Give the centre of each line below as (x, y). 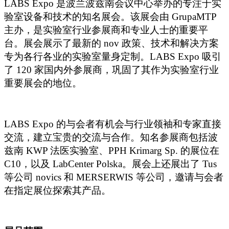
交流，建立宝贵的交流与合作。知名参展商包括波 (111, 138)
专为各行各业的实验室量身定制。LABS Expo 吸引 (113, 57)
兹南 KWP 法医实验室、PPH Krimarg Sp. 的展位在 (112, 151)
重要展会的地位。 (43, 83)
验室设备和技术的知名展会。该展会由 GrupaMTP (110, 17)
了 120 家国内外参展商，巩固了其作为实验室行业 (111, 70)
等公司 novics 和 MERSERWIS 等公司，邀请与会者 (114, 177)
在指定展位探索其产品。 (58, 191)
